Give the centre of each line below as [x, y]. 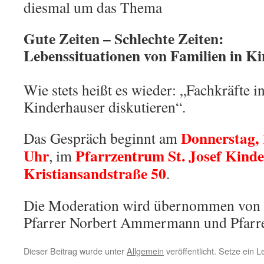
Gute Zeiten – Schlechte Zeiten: [124, 38]
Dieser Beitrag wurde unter [75, 250]
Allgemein [145, 250]
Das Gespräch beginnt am [102, 138]
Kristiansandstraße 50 [95, 173]
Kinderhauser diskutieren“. [105, 106]
